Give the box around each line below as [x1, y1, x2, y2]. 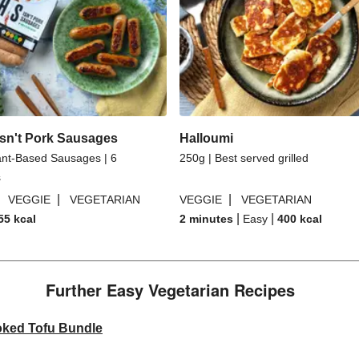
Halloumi [179, 131, 233, 145]
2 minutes [179, 212, 233, 225]
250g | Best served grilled [179, 151, 309, 164]
